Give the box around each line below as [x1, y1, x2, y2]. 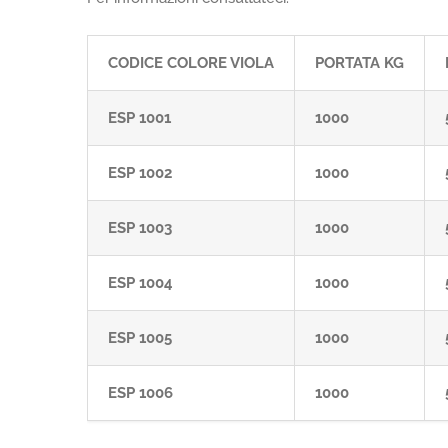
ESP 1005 [108, 329, 172, 347]
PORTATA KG [315, 54, 404, 72]
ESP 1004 [108, 274, 173, 292]
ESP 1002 [108, 164, 172, 182]
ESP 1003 [108, 219, 172, 237]
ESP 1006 [108, 384, 173, 402]
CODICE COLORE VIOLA [108, 54, 274, 72]
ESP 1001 [108, 109, 171, 127]
